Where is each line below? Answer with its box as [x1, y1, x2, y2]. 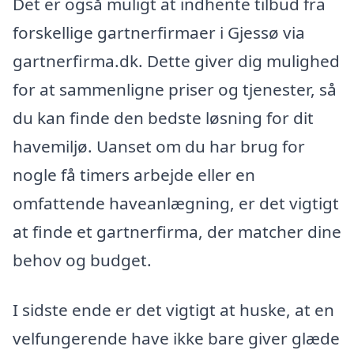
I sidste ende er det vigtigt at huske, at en [13, 299, 334, 322]
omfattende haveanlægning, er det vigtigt [13, 191, 339, 214]
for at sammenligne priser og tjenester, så [13, 77, 337, 100]
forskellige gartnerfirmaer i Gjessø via [13, 21, 305, 43]
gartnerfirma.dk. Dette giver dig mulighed [13, 49, 340, 72]
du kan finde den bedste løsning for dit [13, 106, 314, 129]
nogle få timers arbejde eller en [13, 163, 255, 186]
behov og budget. [13, 248, 152, 271]
